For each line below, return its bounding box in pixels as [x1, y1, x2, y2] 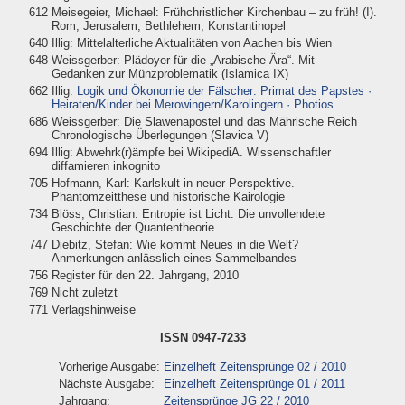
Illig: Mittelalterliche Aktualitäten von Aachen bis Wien [51, 35, 332, 50]
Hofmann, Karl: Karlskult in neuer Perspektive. [51, 175, 295, 190]
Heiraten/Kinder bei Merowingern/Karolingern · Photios [51, 97, 334, 111]
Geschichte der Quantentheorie [51, 220, 214, 234]
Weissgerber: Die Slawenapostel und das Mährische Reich [51, 114, 357, 128]
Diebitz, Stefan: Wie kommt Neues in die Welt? [51, 237, 298, 251]
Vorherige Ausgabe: [59, 359, 160, 373]
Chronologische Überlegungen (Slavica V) [51, 127, 268, 142]
